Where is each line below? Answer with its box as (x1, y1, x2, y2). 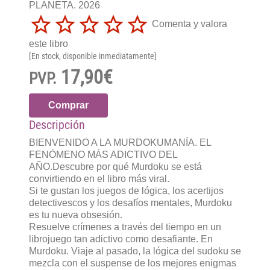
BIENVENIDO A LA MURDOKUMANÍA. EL (29, 137, 211, 148)
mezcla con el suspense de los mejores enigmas (29, 257, 236, 268)
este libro (29, 38, 68, 49)
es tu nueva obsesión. (29, 209, 122, 220)
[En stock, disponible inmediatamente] (29, 51, 157, 61)
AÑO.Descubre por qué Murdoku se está (29, 161, 202, 172)
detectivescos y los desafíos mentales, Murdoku (29, 197, 232, 208)
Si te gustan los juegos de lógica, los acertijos (29, 185, 224, 196)
